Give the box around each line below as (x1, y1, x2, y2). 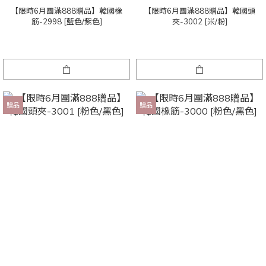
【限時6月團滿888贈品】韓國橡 (11, 6, 122, 16)
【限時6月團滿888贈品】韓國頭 (144, 6, 255, 16)
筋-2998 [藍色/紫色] (31, 17, 102, 27)
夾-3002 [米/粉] (172, 17, 227, 27)
